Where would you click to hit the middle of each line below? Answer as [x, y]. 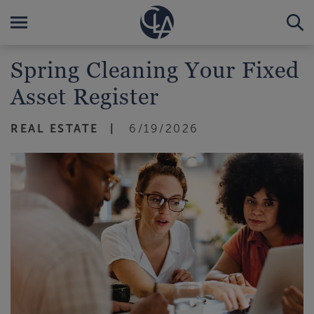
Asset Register [85, 96]
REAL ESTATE [55, 129]
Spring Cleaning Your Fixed [155, 69]
